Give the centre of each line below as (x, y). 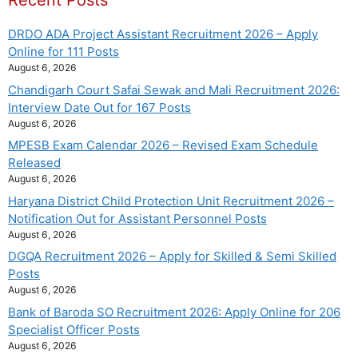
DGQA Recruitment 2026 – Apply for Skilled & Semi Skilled (172, 257)
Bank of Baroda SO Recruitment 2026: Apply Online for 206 (174, 312)
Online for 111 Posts (64, 52)
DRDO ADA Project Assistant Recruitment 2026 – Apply (163, 34)
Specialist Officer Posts (74, 329)
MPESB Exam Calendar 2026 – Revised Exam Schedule (163, 145)
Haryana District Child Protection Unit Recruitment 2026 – (171, 201)
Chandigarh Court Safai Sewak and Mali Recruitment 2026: (174, 89)
